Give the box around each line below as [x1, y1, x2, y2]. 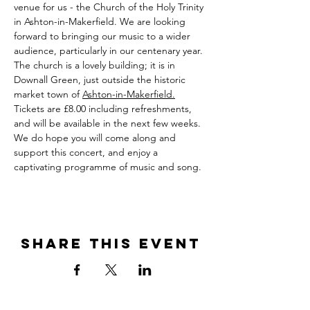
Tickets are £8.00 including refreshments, [14, 102, 194, 115]
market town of [14, 88, 82, 100]
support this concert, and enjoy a [14, 146, 161, 158]
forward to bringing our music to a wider [14, 30, 193, 42]
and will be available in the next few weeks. [14, 117, 203, 129]
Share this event [21, 235, 201, 252]
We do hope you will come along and [14, 131, 179, 144]
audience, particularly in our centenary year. [14, 44, 206, 57]
